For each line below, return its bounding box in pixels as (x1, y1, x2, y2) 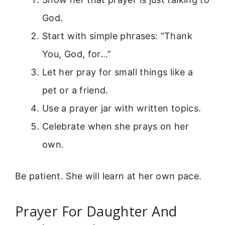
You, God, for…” (42, 49, 111, 60)
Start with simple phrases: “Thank (42, 31, 192, 42)
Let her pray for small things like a (42, 67, 193, 78)
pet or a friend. (42, 85, 108, 96)
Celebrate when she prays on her (42, 121, 189, 132)
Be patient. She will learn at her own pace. (15, 171, 202, 182)
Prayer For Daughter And (15, 201, 177, 220)
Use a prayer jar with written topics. (42, 103, 201, 114)
